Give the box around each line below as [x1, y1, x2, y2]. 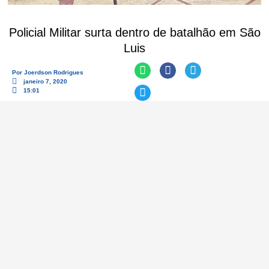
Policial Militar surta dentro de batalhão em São [8, 25, 261, 39]
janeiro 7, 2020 [23, 78, 67, 85]
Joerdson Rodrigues [24, 69, 83, 76]
